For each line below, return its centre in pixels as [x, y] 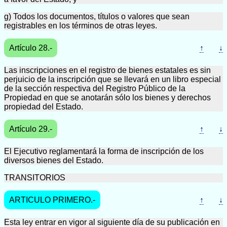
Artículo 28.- [31, 48]
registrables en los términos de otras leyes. [81, 26]
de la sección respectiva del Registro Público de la [95, 88]
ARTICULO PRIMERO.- [52, 200]
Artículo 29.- [31, 129]
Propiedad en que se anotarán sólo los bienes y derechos [107, 98]
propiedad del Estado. [44, 107]
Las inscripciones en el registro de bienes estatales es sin [107, 70]
